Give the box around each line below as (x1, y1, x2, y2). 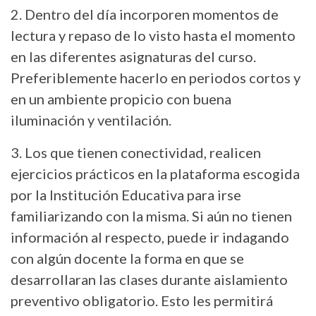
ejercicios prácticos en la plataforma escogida (11, 164, 300, 182)
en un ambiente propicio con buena (11, 90, 231, 107)
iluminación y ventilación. (11, 111, 171, 128)
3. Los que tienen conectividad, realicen (11, 143, 261, 161)
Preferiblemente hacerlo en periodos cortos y (11, 68, 300, 86)
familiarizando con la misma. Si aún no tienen (11, 207, 292, 224)
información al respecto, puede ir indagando (11, 228, 289, 245)
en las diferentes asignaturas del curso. (11, 47, 256, 65)
